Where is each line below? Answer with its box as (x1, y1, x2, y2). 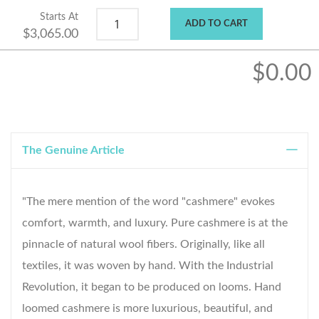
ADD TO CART (185, 19, 248, 29)
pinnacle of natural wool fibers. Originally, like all (22, 239, 265, 251)
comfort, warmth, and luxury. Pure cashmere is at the (22, 217, 288, 229)
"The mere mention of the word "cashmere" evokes (22, 196, 275, 208)
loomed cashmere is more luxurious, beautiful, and (22, 303, 273, 315)
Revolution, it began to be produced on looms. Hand (22, 281, 281, 293)
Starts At (39, 11, 78, 23)
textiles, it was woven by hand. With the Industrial (22, 260, 273, 272)
